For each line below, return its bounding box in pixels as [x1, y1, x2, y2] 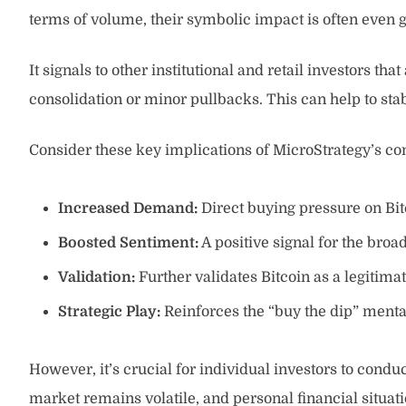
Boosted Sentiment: [58, 235, 198, 251]
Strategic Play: [58, 304, 160, 320]
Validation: [58, 269, 135, 285]
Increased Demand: [58, 200, 198, 217]
